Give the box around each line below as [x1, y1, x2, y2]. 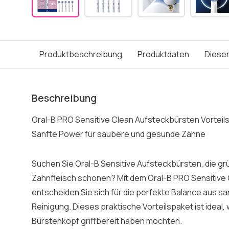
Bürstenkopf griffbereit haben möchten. [32, 215, 182, 226]
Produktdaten [138, 49, 189, 60]
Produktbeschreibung [39, 49, 122, 60]
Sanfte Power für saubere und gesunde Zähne [32, 128, 205, 140]
